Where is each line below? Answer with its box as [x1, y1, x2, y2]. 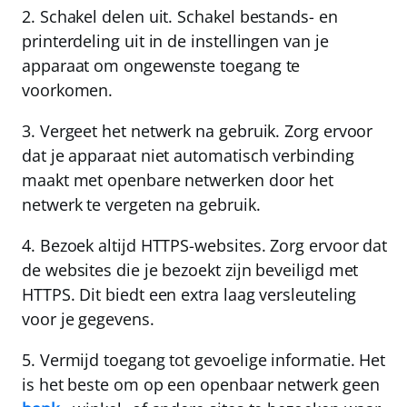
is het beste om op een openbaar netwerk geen [22, 373, 380, 396]
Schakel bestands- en [173, 5, 338, 28]
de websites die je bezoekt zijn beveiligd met [22, 259, 359, 282]
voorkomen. [22, 79, 114, 102]
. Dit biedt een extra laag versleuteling [70, 283, 357, 306]
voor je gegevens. [22, 308, 154, 331]
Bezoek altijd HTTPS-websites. [39, 234, 266, 257]
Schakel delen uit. [39, 5, 174, 28]
